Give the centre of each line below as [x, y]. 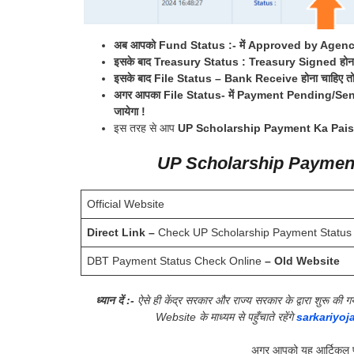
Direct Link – [121, 232]
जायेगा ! [130, 111]
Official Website [126, 203]
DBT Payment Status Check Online [176, 260]
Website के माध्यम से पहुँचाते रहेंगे [226, 316]
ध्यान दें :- [115, 300]
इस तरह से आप [146, 128]
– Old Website [302, 260]
